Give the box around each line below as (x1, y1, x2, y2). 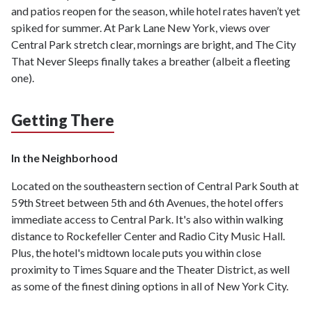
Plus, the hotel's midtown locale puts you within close (11, 246, 261, 260)
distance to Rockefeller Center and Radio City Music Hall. (11, 229, 285, 243)
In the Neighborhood (11, 151, 118, 165)
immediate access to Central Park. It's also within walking (11, 212, 283, 226)
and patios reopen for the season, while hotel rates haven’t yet (11, 4, 300, 18)
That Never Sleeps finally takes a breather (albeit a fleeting (11, 54, 290, 68)
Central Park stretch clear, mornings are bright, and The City (11, 38, 296, 52)
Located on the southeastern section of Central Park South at (11, 179, 299, 193)
